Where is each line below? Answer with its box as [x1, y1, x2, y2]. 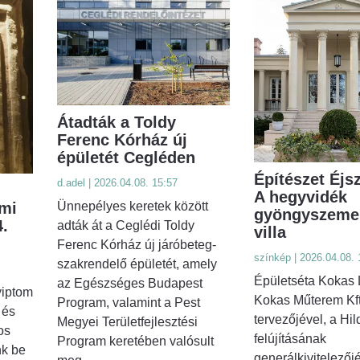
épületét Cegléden [57, 149, 195, 167]
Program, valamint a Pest [57, 296, 200, 310]
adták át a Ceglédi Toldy [57, 219, 194, 233]
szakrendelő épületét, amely [57, 257, 217, 272]
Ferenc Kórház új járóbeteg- [57, 238, 216, 252]
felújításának [253, 332, 326, 346]
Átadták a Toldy [57, 113, 176, 132]
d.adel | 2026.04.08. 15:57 [57, 177, 178, 190]
